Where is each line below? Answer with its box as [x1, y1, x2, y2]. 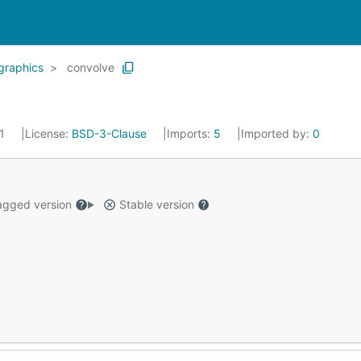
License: [25, 127, 72, 140]
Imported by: [241, 127, 313, 140]
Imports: [167, 127, 214, 140]
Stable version [115, 197, 197, 211]
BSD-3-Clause [72, 127, 147, 140]
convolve [67, 60, 114, 74]
